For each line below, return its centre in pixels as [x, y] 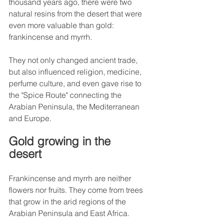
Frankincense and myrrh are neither [71, 178]
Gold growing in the [61, 141]
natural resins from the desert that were [76, 14]
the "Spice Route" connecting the [66, 95]
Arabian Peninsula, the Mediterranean [75, 107]
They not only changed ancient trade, [74, 60]
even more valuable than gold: [62, 25]
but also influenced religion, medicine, [76, 72]
